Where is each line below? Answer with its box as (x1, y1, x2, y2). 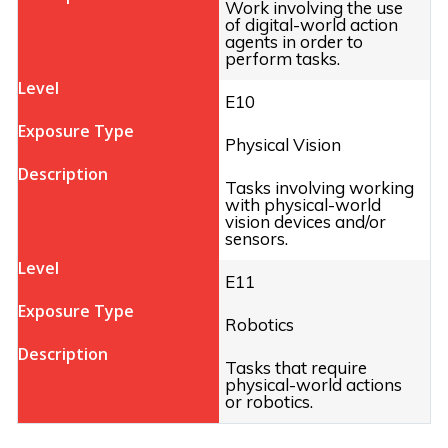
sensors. (225, 228, 288, 250)
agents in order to (225, 31, 363, 53)
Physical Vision (225, 134, 341, 156)
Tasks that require (225, 357, 367, 379)
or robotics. (225, 391, 313, 413)
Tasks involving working (225, 177, 414, 199)
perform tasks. (225, 48, 340, 70)
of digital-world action (225, 14, 398, 36)
